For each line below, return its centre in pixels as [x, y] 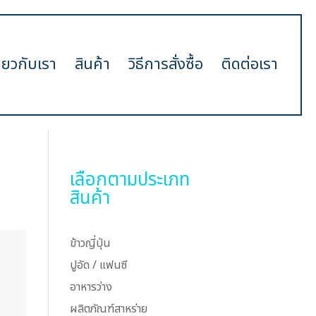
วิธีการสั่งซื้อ [166, 65]
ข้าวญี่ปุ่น [90, 243]
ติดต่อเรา [250, 65]
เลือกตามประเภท [129, 180]
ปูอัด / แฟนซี [98, 265]
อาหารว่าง [91, 287]
